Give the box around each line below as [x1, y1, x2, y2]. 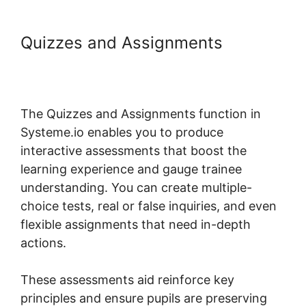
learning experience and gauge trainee [20, 161, 242, 176]
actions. [20, 235, 66, 250]
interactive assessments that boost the [20, 143, 247, 158]
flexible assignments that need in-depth [20, 217, 251, 232]
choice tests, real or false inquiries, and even [20, 198, 277, 213]
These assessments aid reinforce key [20, 272, 234, 287]
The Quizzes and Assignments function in [20, 106, 261, 121]
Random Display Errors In [20, 51, 216, 72]
